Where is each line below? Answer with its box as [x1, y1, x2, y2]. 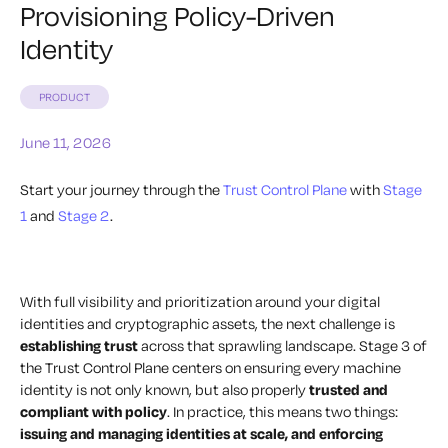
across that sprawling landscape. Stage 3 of [138, 336, 427, 356]
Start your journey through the [20, 180, 223, 200]
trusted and [309, 380, 388, 400]
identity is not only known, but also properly [20, 380, 309, 400]
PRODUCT [39, 90, 90, 105]
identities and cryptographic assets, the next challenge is [20, 314, 395, 334]
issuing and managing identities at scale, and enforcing [20, 424, 383, 444]
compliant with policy [20, 402, 167, 422]
